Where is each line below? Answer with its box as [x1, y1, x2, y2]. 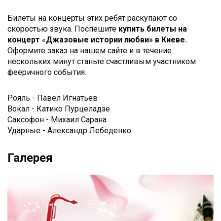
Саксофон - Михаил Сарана [7, 115, 107, 125]
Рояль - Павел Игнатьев [7, 93, 98, 103]
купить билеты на [118, 24, 187, 34]
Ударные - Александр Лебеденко [7, 126, 131, 136]
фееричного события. [7, 68, 86, 77]
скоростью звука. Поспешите [7, 24, 118, 34]
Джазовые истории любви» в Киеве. [46, 35, 187, 45]
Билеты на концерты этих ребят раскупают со [7, 13, 177, 23]
